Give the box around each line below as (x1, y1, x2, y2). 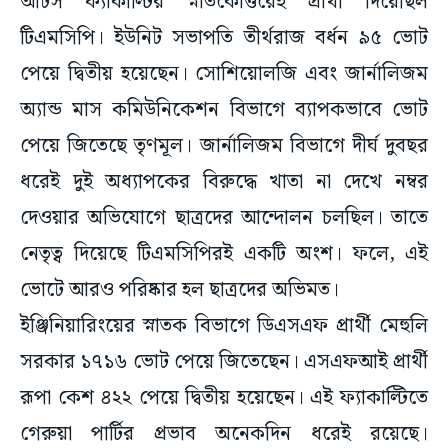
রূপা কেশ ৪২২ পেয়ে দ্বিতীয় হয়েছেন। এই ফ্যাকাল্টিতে (20, 382, 428, 415)
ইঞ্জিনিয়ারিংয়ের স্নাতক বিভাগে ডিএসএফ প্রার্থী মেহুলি (20, 310, 428, 343)
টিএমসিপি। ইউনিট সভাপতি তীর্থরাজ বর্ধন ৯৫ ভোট (20, 22, 428, 55)
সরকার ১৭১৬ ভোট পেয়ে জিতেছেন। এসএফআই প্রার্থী (20, 346, 428, 379)
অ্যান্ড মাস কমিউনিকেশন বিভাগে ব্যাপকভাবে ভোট (20, 94, 428, 127)
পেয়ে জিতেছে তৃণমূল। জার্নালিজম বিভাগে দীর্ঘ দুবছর (20, 130, 428, 163)
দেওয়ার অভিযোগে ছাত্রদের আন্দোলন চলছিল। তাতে (20, 202, 428, 235)
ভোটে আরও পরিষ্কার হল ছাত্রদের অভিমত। (20, 274, 339, 307)
